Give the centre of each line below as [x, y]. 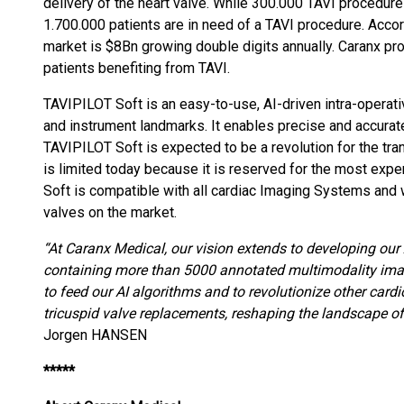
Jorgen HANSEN [95, 335]
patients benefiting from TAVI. [137, 68]
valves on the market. [110, 212]
